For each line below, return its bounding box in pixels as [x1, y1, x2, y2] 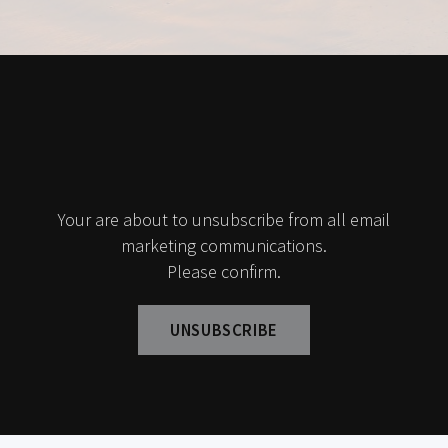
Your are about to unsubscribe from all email [58, 208, 390, 231]
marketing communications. [121, 234, 327, 257]
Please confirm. [167, 260, 281, 283]
